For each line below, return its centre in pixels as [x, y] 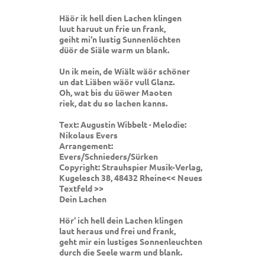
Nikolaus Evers [88, 135]
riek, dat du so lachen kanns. [113, 103]
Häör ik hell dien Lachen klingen [120, 18]
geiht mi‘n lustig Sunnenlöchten [120, 39]
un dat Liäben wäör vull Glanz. [117, 82]
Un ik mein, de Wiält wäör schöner [125, 71]
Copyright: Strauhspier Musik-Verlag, [131, 167]
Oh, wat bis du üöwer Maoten [116, 93]
